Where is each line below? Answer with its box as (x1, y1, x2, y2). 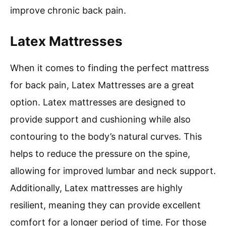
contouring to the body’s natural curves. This (10, 131, 202, 142)
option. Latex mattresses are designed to (10, 96, 186, 107)
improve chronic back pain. (10, 5, 126, 16)
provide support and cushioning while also (10, 114, 191, 125)
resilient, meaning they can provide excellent (10, 199, 201, 210)
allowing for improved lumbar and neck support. (10, 165, 216, 176)
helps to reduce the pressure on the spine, (10, 148, 190, 159)
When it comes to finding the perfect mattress (10, 62, 209, 73)
